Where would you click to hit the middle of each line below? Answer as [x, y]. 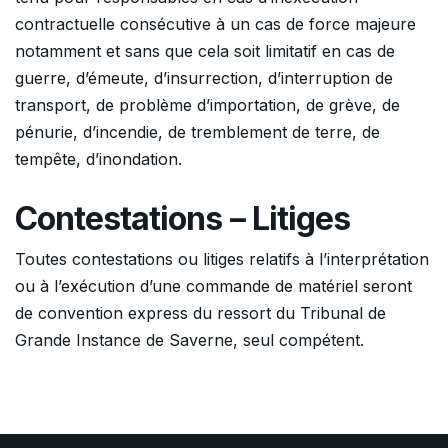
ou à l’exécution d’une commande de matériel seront [213, 285]
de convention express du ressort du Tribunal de [200, 312]
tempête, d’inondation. [98, 158]
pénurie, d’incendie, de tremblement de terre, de [197, 131]
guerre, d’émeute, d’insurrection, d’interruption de [204, 77]
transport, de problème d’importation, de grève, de [207, 104]
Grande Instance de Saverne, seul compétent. [189, 339]
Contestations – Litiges [182, 218]
